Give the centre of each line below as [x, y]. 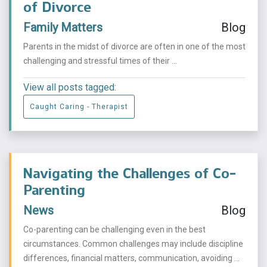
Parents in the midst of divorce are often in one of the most [134, 46]
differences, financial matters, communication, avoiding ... [131, 258]
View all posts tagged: [70, 87]
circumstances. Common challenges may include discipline [133, 244]
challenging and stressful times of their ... [100, 61]
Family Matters [63, 27]
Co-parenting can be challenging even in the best [114, 229]
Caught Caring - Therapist [79, 107]
